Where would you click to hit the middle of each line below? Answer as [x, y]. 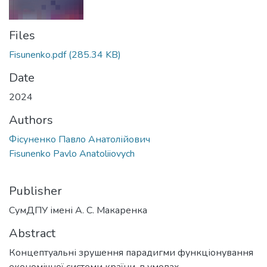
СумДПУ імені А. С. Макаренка [78, 210]
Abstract [32, 233]
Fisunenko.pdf [38, 55]
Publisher [35, 191]
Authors [31, 120]
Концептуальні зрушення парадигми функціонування [131, 252]
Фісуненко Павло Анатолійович [80, 139]
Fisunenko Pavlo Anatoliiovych [72, 153]
